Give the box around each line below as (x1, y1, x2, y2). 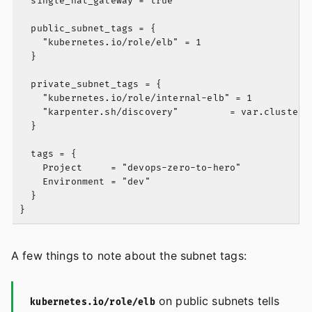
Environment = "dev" (19, 176, 150, 188)
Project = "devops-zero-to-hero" (19, 162, 242, 174)
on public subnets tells (155, 294, 280, 309)
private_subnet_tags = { (19, 79, 162, 91)
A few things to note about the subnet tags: (11, 249, 247, 263)
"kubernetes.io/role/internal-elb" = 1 (19, 93, 253, 104)
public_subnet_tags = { (19, 23, 156, 35)
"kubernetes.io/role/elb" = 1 (19, 37, 202, 49)
